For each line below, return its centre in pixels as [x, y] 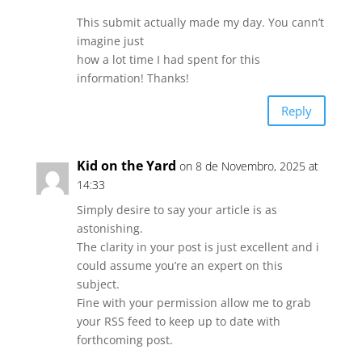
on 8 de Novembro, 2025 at [248, 166]
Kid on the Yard [126, 166]
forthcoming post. [124, 340]
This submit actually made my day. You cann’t [200, 23]
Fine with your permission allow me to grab [194, 303]
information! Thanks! [133, 78]
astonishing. [109, 229]
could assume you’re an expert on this [179, 266]
